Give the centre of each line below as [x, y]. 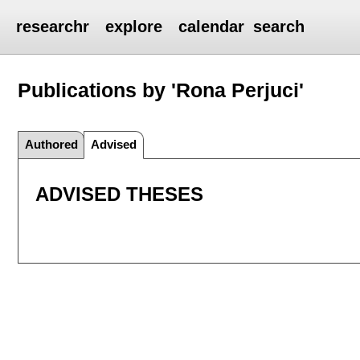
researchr [53, 27]
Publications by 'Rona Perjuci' [161, 90]
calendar [212, 27]
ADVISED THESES [119, 194]
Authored [51, 144]
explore [134, 27]
